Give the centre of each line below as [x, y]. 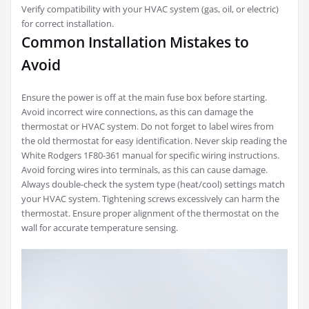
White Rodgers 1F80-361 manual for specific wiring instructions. [150, 156]
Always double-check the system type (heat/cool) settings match [153, 185]
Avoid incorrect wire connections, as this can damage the [137, 112]
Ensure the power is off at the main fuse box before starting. [144, 98]
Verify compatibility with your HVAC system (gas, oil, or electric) [150, 9]
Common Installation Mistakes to [135, 42]
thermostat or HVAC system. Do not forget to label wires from [148, 127]
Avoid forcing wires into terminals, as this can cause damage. [144, 170]
